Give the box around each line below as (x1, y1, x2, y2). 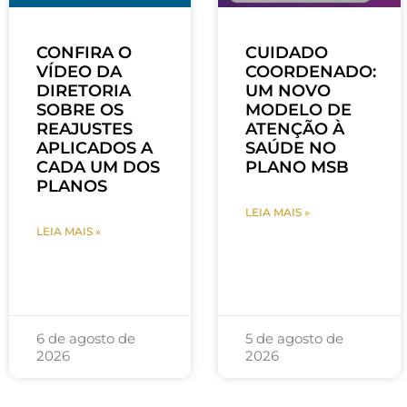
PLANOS (36, 176, 107, 197)
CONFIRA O (36, 43, 132, 64)
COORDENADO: (245, 62, 377, 83)
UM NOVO (245, 81, 332, 102)
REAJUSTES (36, 119, 133, 140)
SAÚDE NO (245, 138, 337, 159)
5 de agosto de (245, 330, 344, 348)
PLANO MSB (245, 157, 350, 178)
